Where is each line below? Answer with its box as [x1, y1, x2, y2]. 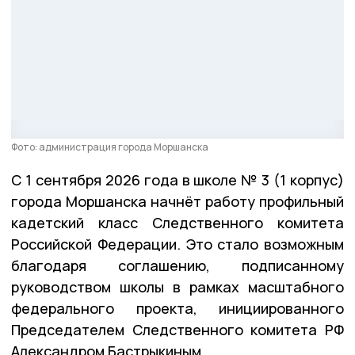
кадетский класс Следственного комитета [11, 213, 344, 233]
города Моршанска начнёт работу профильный [11, 192, 344, 212]
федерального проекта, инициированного [11, 299, 344, 319]
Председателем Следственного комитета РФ [11, 320, 344, 340]
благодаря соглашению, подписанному [11, 256, 344, 276]
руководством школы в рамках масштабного [11, 277, 344, 297]
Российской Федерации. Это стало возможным [11, 235, 344, 254]
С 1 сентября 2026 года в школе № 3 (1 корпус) [11, 170, 344, 190]
